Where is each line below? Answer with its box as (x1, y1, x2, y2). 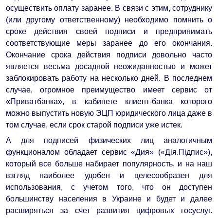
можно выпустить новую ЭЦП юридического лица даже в (6, 109, 212, 117)
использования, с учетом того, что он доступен (6, 182, 212, 191)
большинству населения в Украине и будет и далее (6, 194, 212, 203)
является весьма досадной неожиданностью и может (6, 62, 212, 71)
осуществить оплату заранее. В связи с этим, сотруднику (6, 3, 212, 12)
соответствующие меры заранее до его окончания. (6, 38, 212, 47)
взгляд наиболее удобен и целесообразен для (6, 171, 212, 180)
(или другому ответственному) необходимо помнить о (6, 15, 212, 24)
